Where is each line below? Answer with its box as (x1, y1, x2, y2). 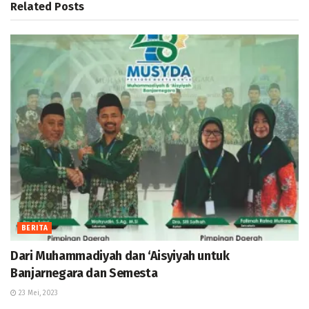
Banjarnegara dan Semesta (10, 266, 158, 281)
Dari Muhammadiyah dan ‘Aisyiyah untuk (10, 248, 230, 264)
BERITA (21, 224, 48, 233)
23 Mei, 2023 (17, 289, 58, 298)
